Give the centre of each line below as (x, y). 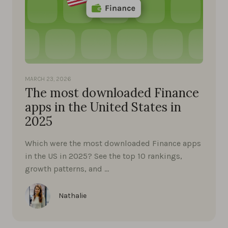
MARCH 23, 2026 (48, 79)
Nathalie (73, 196)
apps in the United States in (103, 107)
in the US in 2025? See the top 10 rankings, (104, 156)
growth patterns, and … (67, 169)
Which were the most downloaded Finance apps (113, 144)
